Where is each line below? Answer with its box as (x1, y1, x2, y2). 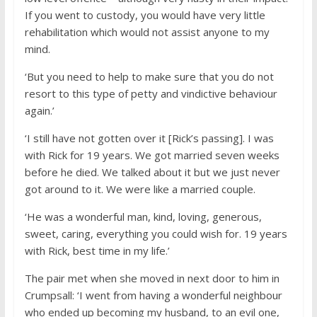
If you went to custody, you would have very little (24, 8, 265, 23)
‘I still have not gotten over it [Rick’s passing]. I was (24, 131, 274, 146)
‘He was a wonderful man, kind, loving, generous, (24, 209, 262, 224)
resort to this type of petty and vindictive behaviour (24, 86, 277, 101)
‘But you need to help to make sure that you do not (24, 69, 274, 84)
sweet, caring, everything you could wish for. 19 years (24, 226, 287, 241)
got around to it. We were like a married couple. (24, 182, 258, 197)
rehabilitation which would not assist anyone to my (24, 25, 270, 40)
